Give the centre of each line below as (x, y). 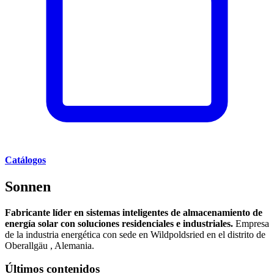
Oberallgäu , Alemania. (50, 245)
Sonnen (28, 186)
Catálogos (25, 160)
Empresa (252, 223)
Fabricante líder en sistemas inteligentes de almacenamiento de (134, 212)
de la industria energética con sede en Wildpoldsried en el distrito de (135, 234)
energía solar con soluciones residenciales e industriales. (120, 223)
